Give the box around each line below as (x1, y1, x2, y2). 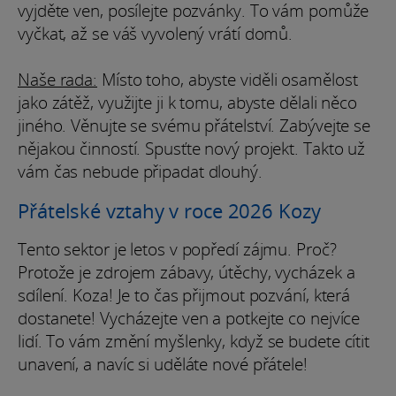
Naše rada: (18, 67, 98, 91)
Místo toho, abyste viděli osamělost (97, 67, 358, 91)
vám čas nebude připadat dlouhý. (18, 159, 263, 183)
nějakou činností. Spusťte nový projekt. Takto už (18, 136, 366, 160)
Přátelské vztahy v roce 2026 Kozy (18, 196, 321, 224)
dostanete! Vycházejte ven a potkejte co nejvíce (18, 306, 361, 330)
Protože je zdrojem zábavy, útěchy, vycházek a (18, 260, 355, 284)
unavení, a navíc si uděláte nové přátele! (18, 352, 308, 376)
